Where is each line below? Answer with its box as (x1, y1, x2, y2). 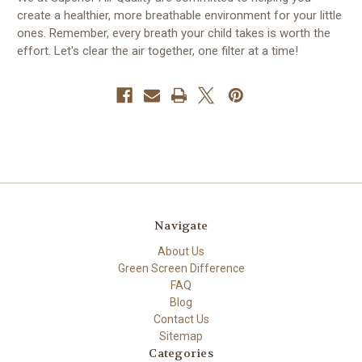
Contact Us (153, 312, 209, 326)
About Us (158, 244, 204, 258)
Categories (149, 345, 213, 360)
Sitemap (159, 329, 203, 343)
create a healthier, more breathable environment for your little (17, 7, 342, 23)
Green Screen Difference (117, 261, 245, 275)
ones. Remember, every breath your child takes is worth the (17, 25, 330, 40)
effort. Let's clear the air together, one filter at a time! (17, 43, 298, 58)
